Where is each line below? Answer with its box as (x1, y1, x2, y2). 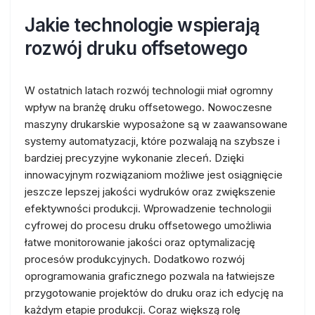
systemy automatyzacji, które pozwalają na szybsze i (25, 134, 280, 148)
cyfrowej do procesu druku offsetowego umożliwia (25, 219, 271, 232)
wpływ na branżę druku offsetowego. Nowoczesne (25, 101, 272, 114)
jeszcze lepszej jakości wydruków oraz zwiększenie (25, 185, 276, 198)
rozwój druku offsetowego (25, 37, 247, 59)
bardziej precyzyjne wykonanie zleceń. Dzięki (25, 151, 244, 165)
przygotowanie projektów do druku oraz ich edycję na (25, 286, 283, 300)
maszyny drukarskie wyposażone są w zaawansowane (25, 117, 288, 131)
